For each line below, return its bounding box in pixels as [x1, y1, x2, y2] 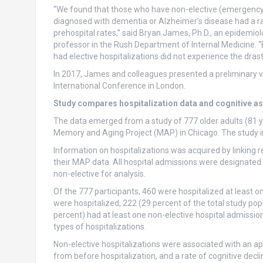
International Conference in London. [53, 81, 186, 91]
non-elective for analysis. [53, 169, 146, 179]
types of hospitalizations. [53, 222, 146, 232]
